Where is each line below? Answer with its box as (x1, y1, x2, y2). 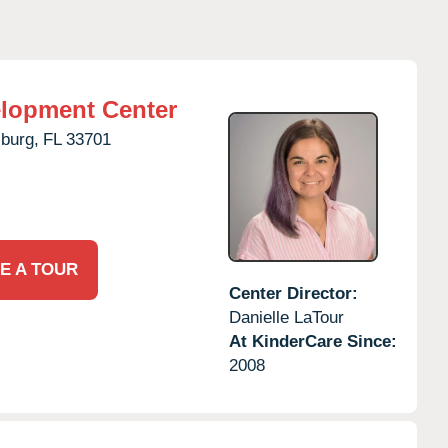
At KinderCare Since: (228, 331, 397, 351)
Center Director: (228, 283, 358, 303)
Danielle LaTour (228, 307, 344, 327)
